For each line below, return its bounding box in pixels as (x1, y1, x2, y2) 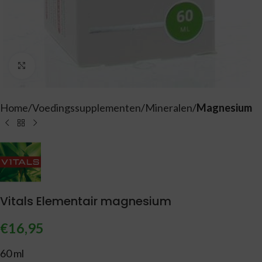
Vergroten (35, 60, 81, 72)
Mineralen (145, 101, 192, 115)
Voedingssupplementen (32, 101, 141, 115)
